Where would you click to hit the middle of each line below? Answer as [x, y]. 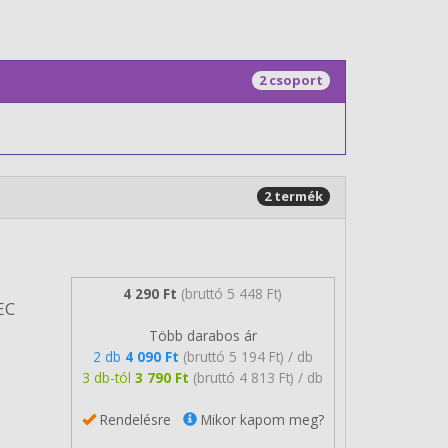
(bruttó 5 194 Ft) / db [247, 356]
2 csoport [291, 80]
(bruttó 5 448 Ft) [232, 293]
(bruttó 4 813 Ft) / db [258, 377]
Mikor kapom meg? [260, 419]
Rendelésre [139, 419]
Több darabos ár [202, 335]
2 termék [293, 196]
